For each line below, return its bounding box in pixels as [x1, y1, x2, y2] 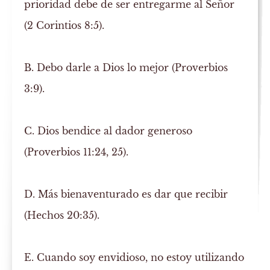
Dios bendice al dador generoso [34, 125, 193, 137]
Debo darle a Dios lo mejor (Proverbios [34, 61, 228, 74]
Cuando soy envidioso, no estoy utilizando [34, 251, 245, 264]
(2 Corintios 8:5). [24, 19, 105, 32]
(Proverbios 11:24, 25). [24, 146, 129, 159]
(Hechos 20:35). [24, 209, 100, 222]
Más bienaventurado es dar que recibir [35, 188, 228, 201]
